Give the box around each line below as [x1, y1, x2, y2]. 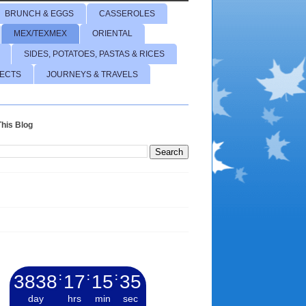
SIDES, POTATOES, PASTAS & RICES [24, 48, 165, 59]
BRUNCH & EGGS [5, 8, 74, 18]
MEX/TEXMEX [14, 29, 67, 39]
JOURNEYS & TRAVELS [46, 69, 138, 79]
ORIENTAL [92, 29, 133, 39]
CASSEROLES [99, 8, 155, 18]
